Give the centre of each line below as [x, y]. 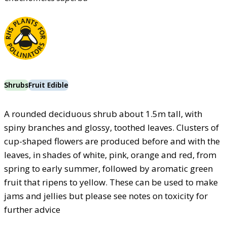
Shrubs [16, 85]
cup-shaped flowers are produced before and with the [112, 141]
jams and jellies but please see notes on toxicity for [106, 196]
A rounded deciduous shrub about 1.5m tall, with [103, 113]
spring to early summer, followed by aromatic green [108, 168]
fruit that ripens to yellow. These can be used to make [111, 182]
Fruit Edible [48, 85]
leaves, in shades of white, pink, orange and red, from [110, 155]
